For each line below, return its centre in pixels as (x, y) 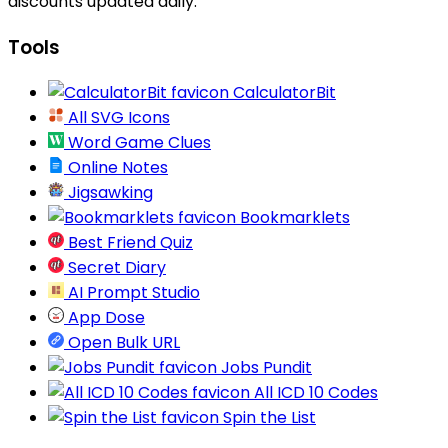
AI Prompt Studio (132, 293)
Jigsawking (108, 193)
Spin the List (267, 418)
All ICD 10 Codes (314, 393)
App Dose (104, 318)
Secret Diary (115, 268)
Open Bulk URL (122, 343)
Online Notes (116, 168)
